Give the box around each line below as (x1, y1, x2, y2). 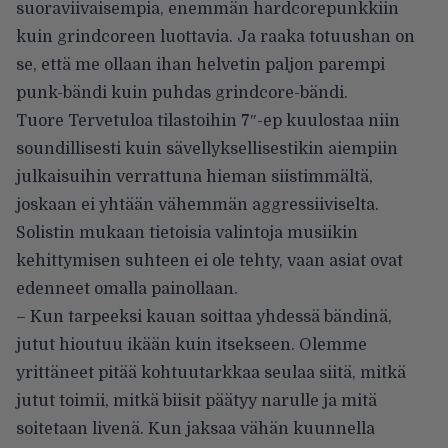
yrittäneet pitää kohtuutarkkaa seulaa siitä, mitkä (16, 363, 406, 382)
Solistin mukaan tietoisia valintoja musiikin (16, 223, 358, 242)
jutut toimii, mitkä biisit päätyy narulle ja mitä (16, 391, 377, 410)
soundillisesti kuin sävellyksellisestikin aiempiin (16, 139, 398, 158)
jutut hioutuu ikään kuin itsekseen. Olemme (16, 335, 367, 354)
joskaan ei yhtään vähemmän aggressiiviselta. (16, 195, 379, 214)
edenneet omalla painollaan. (16, 279, 238, 298)
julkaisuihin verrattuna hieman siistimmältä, (16, 167, 373, 186)
